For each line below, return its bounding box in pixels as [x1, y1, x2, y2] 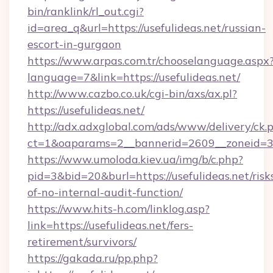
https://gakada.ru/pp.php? [27, 251, 158, 265]
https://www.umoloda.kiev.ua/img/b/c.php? [27, 152, 243, 166]
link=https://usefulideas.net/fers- [27, 218, 193, 232]
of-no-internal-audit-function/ [27, 185, 183, 199]
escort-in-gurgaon [27, 37, 121, 51]
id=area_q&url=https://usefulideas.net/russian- [27, 21, 266, 35]
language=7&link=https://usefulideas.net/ [27, 70, 240, 84]
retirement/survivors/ [27, 235, 136, 249]
